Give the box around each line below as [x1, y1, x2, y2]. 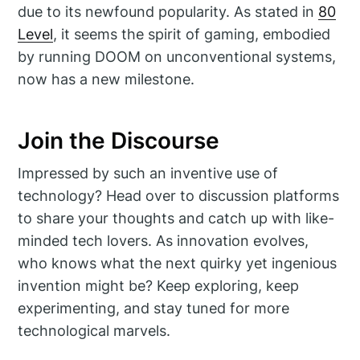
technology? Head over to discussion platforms [18, 186, 340, 204]
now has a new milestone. [18, 70, 195, 88]
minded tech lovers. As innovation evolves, [18, 231, 309, 249]
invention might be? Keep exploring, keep [18, 276, 300, 294]
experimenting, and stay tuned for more [18, 299, 290, 317]
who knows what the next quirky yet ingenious [18, 254, 337, 272]
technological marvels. [18, 321, 171, 339]
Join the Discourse [18, 127, 220, 155]
